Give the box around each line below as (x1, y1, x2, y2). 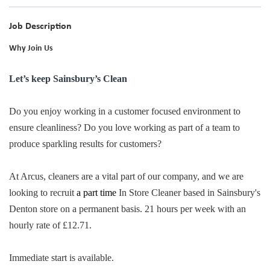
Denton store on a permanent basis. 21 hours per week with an (9, 204, 246, 214)
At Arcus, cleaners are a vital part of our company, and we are (9, 171, 243, 181)
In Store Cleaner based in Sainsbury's (119, 187, 260, 198)
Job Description (9, 22, 72, 31)
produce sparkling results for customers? (9, 139, 162, 149)
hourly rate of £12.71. (9, 220, 92, 230)
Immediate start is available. (9, 253, 114, 263)
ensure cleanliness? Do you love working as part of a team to (9, 122, 240, 133)
